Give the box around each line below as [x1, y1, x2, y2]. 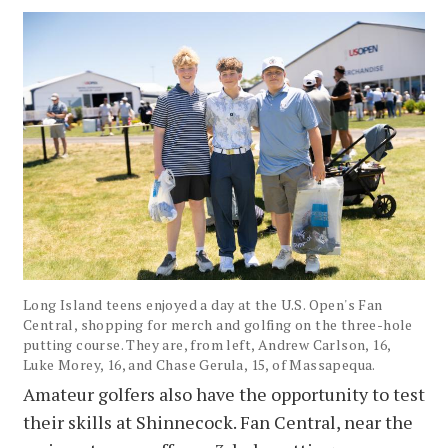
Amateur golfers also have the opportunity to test [23, 382, 425, 407]
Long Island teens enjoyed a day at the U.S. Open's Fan [23, 295, 383, 315]
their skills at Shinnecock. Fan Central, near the [23, 410, 413, 435]
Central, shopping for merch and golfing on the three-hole [23, 315, 413, 335]
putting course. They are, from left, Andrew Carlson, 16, [23, 335, 391, 355]
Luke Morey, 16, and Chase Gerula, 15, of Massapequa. [23, 355, 376, 375]
